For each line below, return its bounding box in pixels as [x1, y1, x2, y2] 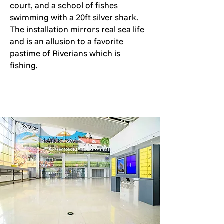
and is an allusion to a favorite [10, 36, 123, 46]
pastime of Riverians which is [10, 48, 120, 58]
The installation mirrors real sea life [10, 24, 144, 34]
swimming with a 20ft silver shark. [10, 12, 138, 22]
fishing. [10, 60, 38, 70]
